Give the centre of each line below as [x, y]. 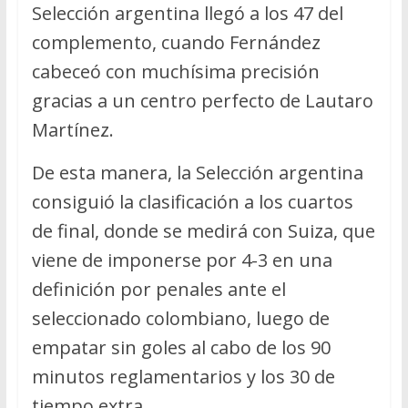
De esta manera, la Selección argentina [197, 172]
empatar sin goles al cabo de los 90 [181, 347]
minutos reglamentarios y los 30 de [183, 376]
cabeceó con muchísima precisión [175, 71]
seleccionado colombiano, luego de [180, 318]
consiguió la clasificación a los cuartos [192, 201]
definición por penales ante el [158, 289]
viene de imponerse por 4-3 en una [182, 260]
